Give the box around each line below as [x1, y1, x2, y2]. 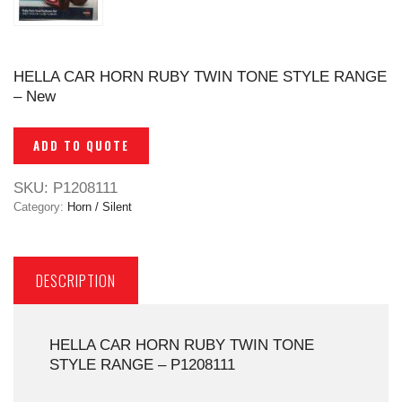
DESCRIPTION [36, 269, 116, 293]
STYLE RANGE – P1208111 [49, 356, 235, 374]
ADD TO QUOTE [33, 136, 129, 155]
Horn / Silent [67, 200, 132, 214]
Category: [13, 200, 67, 214]
